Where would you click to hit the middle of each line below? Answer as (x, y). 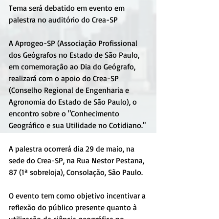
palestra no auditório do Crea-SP (63, 19)
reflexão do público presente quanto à (74, 207)
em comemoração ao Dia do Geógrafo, (73, 66)
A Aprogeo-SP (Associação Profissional (74, 43)
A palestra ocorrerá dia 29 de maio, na (73, 148)
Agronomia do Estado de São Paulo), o (74, 101)
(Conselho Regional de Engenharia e (70, 90)
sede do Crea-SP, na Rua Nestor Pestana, (77, 160)
